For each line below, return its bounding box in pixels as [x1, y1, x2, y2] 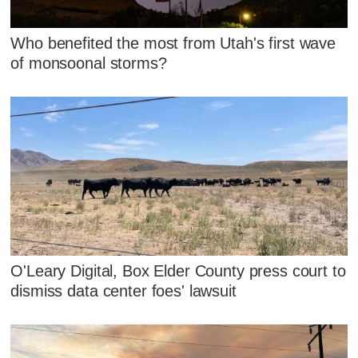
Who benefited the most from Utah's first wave [10, 34, 336, 52]
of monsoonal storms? [10, 54, 167, 72]
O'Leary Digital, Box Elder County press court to [10, 261, 346, 280]
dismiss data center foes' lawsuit [10, 281, 237, 300]
